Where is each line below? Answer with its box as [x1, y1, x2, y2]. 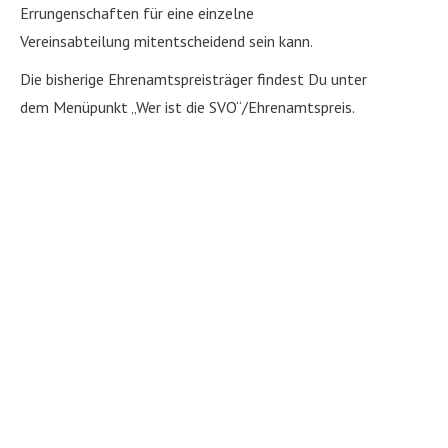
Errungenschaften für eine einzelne [20, 3, 254, 24]
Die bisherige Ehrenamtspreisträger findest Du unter [20, 69, 367, 90]
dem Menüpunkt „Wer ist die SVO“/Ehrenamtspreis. [20, 97, 355, 118]
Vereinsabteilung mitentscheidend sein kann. [20, 31, 313, 52]
